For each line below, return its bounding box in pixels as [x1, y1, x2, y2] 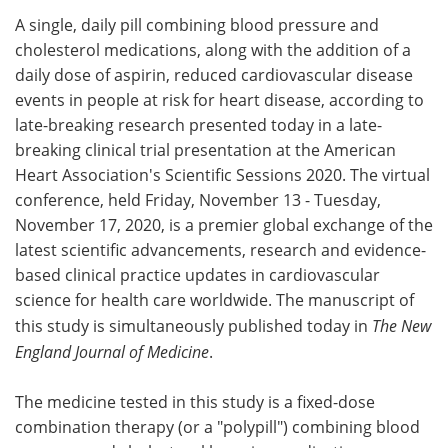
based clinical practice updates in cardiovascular [15, 263, 380, 286]
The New [372, 314, 431, 336]
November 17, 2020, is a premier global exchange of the [15, 213, 433, 236]
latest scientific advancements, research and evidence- [15, 238, 426, 261]
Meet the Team [54, 28, 169, 49]
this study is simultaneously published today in [15, 314, 372, 337]
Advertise [299, 28, 372, 49]
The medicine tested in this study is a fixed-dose [15, 390, 375, 413]
